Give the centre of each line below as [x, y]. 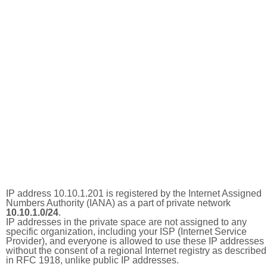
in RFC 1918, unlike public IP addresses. [92, 260]
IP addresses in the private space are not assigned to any [126, 222]
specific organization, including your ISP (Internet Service [126, 232]
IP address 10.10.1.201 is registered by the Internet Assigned [134, 193]
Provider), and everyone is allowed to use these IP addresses [135, 241]
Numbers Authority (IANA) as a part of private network [118, 203]
